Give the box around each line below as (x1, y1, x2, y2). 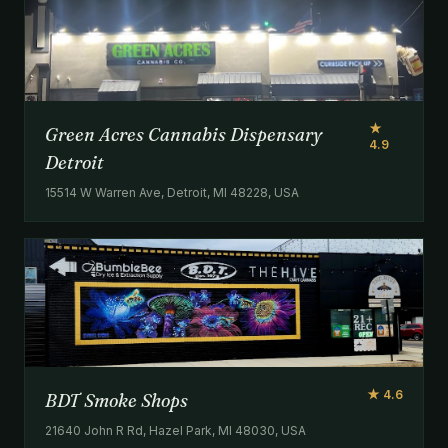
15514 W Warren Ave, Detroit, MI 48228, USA (45, 184, 299, 200)
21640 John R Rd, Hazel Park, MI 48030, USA (45, 422, 306, 438)
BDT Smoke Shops (45, 388, 188, 412)
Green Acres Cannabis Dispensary (45, 122, 322, 146)
